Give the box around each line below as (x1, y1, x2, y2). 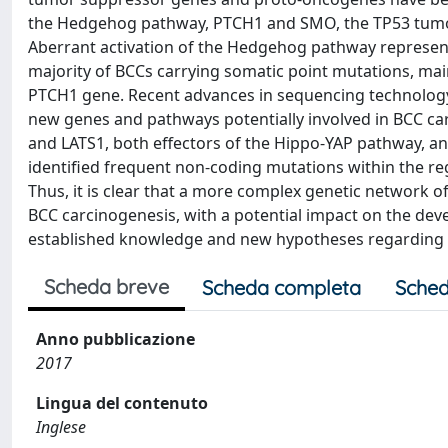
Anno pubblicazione (36, 328, 195, 350)
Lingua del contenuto (36, 392, 208, 414)
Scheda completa (202, 275, 361, 300)
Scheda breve (44, 274, 169, 299)
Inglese (36, 416, 86, 438)
